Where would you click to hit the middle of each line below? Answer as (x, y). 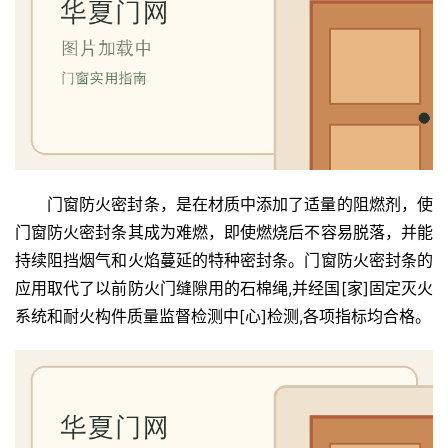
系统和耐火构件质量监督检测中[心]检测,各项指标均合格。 (223, 316)
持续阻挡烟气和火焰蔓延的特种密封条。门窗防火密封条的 (224, 260)
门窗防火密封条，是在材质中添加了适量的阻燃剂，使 (240, 204)
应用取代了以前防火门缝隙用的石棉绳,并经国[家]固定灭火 (224, 288)
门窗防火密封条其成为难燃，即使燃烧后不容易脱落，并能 (224, 232)
